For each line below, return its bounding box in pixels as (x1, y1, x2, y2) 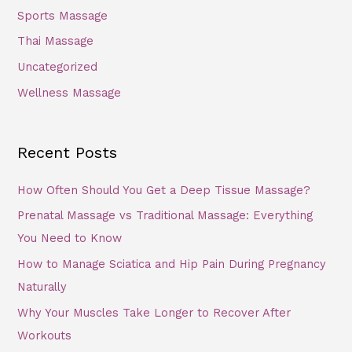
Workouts (17, 328, 72, 343)
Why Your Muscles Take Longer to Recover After (17, 305, 291, 320)
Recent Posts (17, 142, 118, 162)
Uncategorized (17, 60, 98, 75)
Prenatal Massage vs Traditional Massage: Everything (17, 208, 313, 223)
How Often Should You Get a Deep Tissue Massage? (17, 182, 311, 197)
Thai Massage (17, 34, 94, 49)
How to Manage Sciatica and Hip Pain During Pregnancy (17, 256, 327, 271)
